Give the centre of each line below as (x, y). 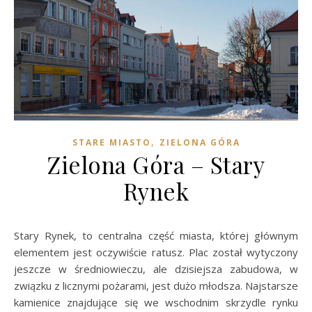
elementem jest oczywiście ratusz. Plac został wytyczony (156, 252)
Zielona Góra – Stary (156, 164)
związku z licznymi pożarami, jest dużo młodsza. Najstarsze (156, 285)
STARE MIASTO (111, 142)
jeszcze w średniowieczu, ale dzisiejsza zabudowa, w (156, 268)
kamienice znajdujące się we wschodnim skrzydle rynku (156, 302)
